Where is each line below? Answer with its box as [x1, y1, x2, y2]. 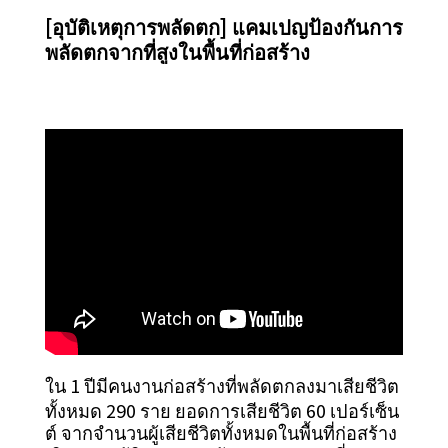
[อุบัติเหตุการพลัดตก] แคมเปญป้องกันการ [45, 12, 403, 41]
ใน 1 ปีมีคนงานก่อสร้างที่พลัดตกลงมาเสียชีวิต [45, 372, 399, 399]
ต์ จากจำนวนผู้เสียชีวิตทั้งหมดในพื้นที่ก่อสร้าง [45, 419, 401, 446]
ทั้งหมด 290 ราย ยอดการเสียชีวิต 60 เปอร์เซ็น [45, 397, 399, 424]
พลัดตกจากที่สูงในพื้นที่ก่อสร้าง [45, 37, 310, 66]
